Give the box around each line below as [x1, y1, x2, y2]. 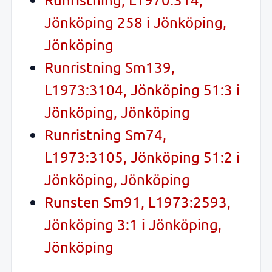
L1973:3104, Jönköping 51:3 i [44, 81, 240, 99]
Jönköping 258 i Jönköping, [44, 13, 226, 32]
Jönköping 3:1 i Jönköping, [44, 216, 222, 234]
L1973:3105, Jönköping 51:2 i [44, 148, 240, 166]
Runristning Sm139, [44, 58, 175, 76]
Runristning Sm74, [44, 126, 166, 144]
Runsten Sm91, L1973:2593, [44, 193, 231, 211]
